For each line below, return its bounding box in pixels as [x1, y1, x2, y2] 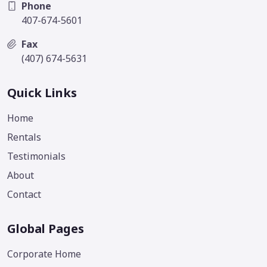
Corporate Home [7, 247, 81, 260]
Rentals [7, 130, 41, 144]
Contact [7, 187, 41, 201]
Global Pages [7, 220, 84, 237]
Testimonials [7, 149, 66, 163]
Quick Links [7, 84, 77, 101]
